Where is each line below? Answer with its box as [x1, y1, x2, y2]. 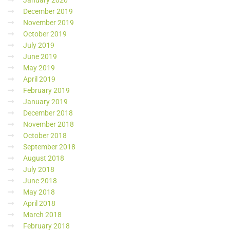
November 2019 [23, 18, 74, 27]
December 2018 [23, 109, 73, 118]
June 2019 [23, 52, 57, 61]
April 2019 [23, 75, 55, 84]
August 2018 [23, 154, 64, 163]
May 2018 [23, 188, 55, 197]
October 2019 [23, 30, 67, 39]
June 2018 [23, 177, 57, 185]
